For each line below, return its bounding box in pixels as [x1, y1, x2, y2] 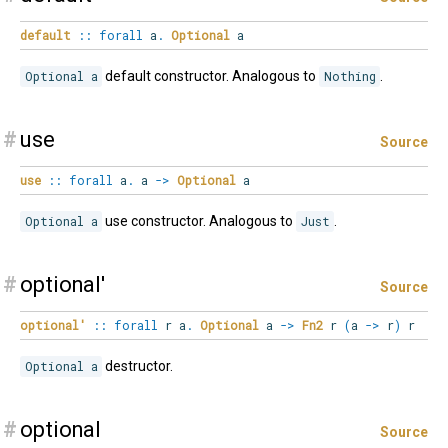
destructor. [102, 358, 174, 375]
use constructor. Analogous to [102, 213, 297, 230]
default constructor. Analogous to [102, 68, 320, 85]
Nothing [323, 68, 376, 85]
